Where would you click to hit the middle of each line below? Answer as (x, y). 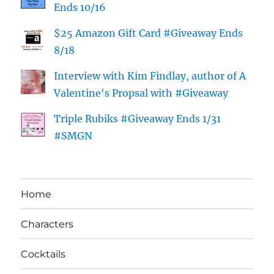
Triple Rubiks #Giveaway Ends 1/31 (138, 119)
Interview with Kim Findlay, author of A (150, 76)
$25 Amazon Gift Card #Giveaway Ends (149, 33)
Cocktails (43, 254)
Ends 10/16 (80, 8)
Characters (47, 224)
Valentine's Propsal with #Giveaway (141, 93)
